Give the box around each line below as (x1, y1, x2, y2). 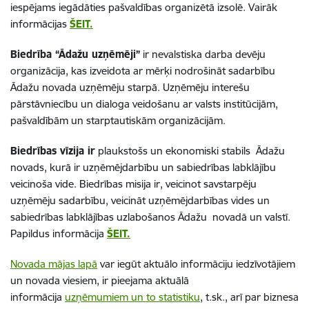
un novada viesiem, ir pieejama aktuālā (10, 273, 189, 287)
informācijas (10, 17, 70, 30)
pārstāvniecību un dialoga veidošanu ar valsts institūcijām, (10, 97, 278, 110)
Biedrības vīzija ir (10, 143, 95, 157)
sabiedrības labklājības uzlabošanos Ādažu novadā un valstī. (10, 210, 290, 223)
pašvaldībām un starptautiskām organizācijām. (10, 113, 226, 127)
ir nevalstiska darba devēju (140, 47, 266, 61)
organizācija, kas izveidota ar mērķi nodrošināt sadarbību (10, 63, 278, 77)
